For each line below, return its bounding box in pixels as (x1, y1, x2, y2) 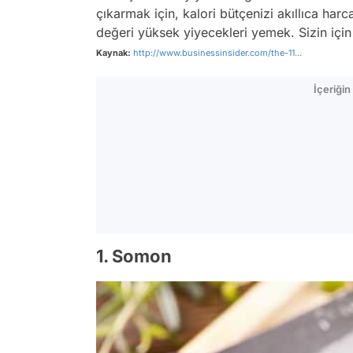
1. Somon (96, 246, 172, 266)
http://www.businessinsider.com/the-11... (133, 47, 302, 58)
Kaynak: (96, 47, 131, 58)
